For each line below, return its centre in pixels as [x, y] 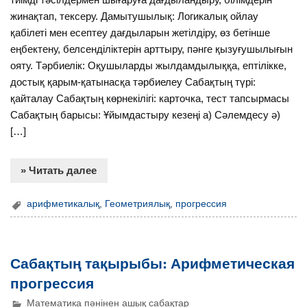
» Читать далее [59, 171]
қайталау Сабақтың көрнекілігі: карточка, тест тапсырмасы [150, 99]
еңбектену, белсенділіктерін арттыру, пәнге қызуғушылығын [152, 49]
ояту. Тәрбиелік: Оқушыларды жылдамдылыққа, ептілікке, [149, 66]
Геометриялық [138, 204]
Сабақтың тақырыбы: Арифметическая [153, 262]
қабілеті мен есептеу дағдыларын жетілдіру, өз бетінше [140, 33]
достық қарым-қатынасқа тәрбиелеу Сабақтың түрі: [133, 82]
